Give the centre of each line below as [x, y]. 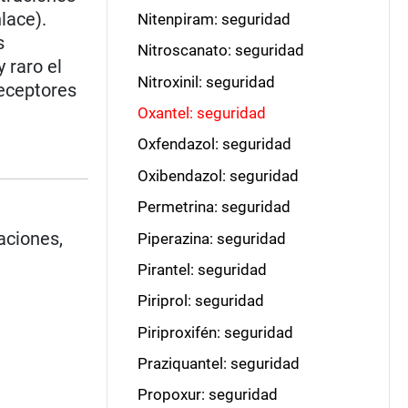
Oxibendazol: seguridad [218, 175]
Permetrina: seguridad [214, 207]
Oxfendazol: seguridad [214, 144]
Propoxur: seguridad [207, 395]
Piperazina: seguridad [211, 238]
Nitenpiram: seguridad [214, 19]
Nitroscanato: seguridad [220, 51]
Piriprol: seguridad [200, 301]
